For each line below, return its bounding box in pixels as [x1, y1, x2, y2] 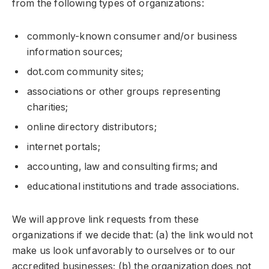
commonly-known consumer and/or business [27, 31, 238, 43]
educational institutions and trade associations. [27, 181, 240, 193]
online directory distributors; [27, 121, 157, 133]
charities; [27, 101, 68, 113]
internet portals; [27, 141, 100, 153]
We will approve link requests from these [12, 213, 199, 225]
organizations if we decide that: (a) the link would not [12, 229, 253, 241]
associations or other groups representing [27, 86, 221, 98]
